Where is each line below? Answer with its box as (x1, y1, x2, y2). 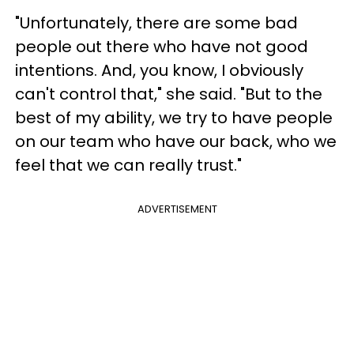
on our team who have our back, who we (15, 130, 337, 153)
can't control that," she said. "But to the (15, 83, 322, 106)
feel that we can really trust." (15, 154, 242, 177)
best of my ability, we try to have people (15, 107, 333, 130)
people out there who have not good (15, 36, 308, 58)
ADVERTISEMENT (137, 201, 217, 217)
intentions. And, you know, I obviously (15, 59, 303, 82)
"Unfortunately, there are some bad (15, 12, 298, 35)
